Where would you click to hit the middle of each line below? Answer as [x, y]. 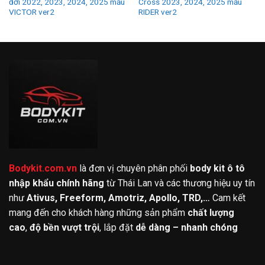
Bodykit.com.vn [43, 169]
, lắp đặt [117, 228]
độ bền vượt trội [64, 228]
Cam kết [228, 198]
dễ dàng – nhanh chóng [187, 228]
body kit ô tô [217, 169]
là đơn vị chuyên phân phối [133, 169]
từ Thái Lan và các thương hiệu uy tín [180, 183]
